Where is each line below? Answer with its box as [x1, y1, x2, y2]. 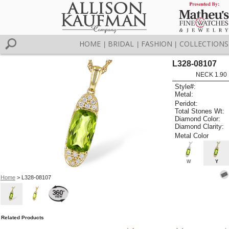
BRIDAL [108, 39, 134, 49]
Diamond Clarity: [175, 122, 224, 130]
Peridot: [175, 99, 198, 107]
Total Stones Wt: [175, 107, 225, 115]
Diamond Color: [175, 114, 221, 123]
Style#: [175, 83, 196, 91]
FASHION [141, 39, 172, 49]
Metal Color [175, 131, 209, 140]
